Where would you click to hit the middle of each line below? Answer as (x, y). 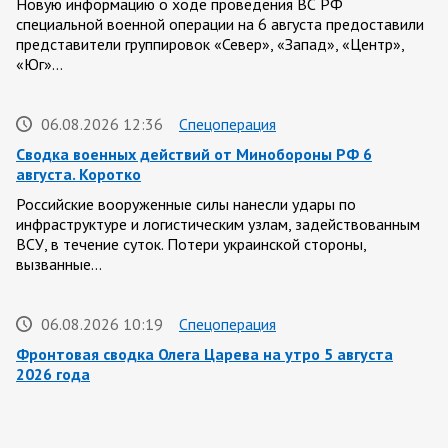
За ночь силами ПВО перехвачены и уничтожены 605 (199, 403)
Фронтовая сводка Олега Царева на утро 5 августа (204, 353)
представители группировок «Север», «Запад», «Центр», (210, 43)
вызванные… (59, 263)
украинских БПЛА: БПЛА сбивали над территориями (195, 423)
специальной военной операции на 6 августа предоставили (220, 23)
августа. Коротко (78, 173)
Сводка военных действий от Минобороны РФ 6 (194, 153)
